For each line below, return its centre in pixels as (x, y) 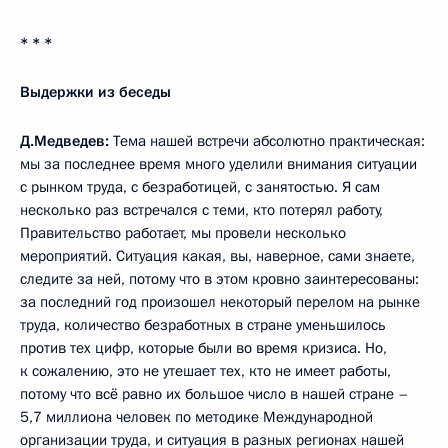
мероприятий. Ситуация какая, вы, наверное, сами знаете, (217, 256)
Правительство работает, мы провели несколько (183, 233)
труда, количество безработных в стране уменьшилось (203, 325)
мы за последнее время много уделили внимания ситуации (218, 164)
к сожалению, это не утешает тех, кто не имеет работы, (205, 371)
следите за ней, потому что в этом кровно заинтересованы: (219, 279)
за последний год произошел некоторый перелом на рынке (220, 302)
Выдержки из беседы (95, 92)
